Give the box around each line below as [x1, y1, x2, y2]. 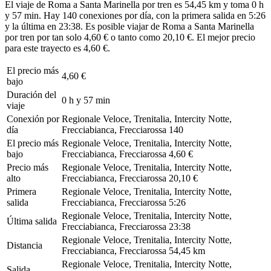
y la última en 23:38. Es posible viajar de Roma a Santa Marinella [5, 21, 254, 31]
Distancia [7, 240, 42, 250]
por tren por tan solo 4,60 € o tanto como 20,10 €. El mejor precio [5, 31, 255, 42]
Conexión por [7, 113, 59, 124]
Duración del [7, 89, 56, 100]
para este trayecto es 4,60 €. [5, 42, 110, 53]
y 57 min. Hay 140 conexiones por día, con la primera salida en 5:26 [5, 10, 266, 21]
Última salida [7, 215, 57, 226]
